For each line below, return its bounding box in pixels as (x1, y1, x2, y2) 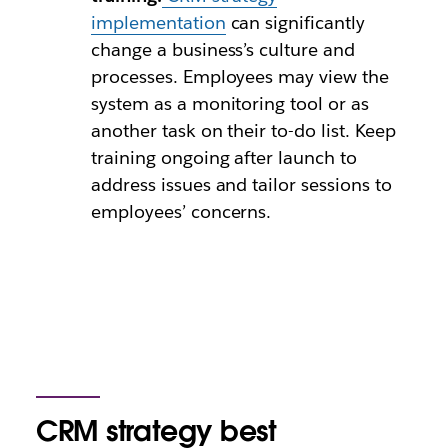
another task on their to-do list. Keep (90, 119, 397, 142)
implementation (90, 11, 226, 34)
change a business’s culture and (90, 38, 356, 61)
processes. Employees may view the (90, 65, 390, 88)
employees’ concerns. (90, 200, 272, 223)
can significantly (225, 11, 366, 34)
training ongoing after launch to (90, 146, 358, 169)
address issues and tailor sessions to (90, 173, 393, 196)
